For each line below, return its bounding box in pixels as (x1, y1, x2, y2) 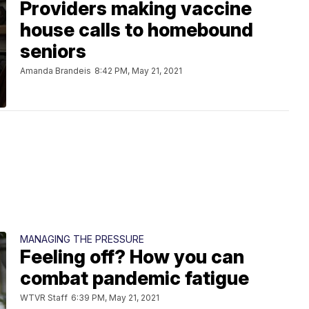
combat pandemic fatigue (20, 267, 249, 290)
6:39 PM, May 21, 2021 (71, 292, 159, 303)
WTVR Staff (20, 292, 68, 303)
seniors (20, 40, 86, 63)
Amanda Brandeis (20, 66, 91, 76)
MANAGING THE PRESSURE (20, 233, 144, 245)
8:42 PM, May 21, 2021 (94, 66, 182, 76)
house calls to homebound (20, 19, 253, 41)
